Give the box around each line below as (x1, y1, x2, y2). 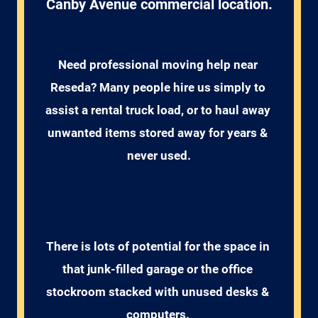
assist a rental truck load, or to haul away (45, 103, 273, 117)
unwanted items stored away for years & (48, 126, 270, 140)
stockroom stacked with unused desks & (46, 285, 272, 299)
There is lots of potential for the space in (45, 239, 273, 253)
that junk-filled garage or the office (62, 262, 256, 276)
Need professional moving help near (57, 57, 261, 72)
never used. (127, 148, 191, 163)
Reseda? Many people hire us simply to (50, 80, 268, 94)
